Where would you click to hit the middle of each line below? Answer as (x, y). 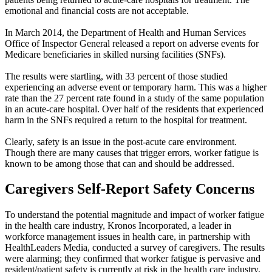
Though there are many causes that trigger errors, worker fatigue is (132, 152)
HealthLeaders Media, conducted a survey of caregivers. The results (135, 248)
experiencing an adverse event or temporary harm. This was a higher (136, 87)
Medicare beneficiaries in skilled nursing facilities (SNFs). (115, 54)
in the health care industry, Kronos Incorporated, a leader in (118, 226)
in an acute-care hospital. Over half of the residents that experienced (134, 109)
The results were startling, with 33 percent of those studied (116, 76)
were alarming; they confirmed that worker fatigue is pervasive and (133, 259)
